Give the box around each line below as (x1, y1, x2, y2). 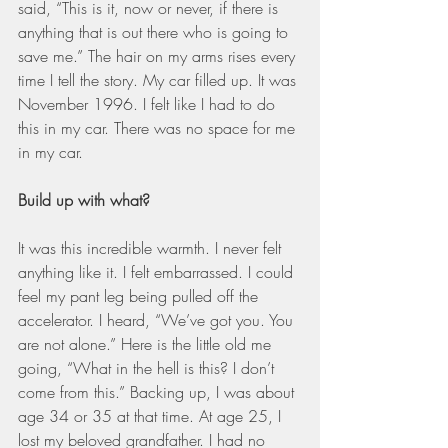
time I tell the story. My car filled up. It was (18, 68, 301, 91)
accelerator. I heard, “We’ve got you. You (18, 308, 298, 331)
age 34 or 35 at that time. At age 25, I (18, 404, 286, 427)
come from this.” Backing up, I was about (18, 380, 299, 403)
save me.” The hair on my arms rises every (18, 44, 300, 67)
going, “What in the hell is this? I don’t (18, 356, 279, 379)
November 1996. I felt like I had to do (18, 92, 280, 115)
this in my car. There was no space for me (18, 116, 300, 139)
